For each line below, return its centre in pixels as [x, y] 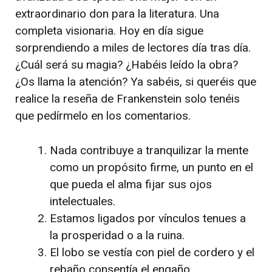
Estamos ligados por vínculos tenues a [148, 218]
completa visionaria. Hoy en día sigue [109, 31]
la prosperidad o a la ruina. [117, 235]
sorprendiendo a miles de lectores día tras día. [133, 48]
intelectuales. [83, 201]
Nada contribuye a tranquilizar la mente [149, 150]
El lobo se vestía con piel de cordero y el [152, 252]
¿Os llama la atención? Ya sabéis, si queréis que [136, 82]
